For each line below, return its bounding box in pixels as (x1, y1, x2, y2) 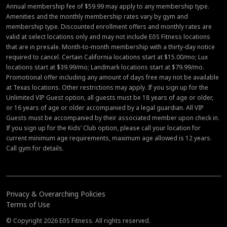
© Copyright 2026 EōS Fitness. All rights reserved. (6, 216, 150, 225)
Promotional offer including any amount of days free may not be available (6, 73, 219, 82)
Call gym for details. (6, 144, 64, 153)
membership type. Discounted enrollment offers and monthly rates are (6, 22, 212, 31)
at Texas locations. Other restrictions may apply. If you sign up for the (6, 83, 208, 92)
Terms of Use (6, 200, 50, 210)
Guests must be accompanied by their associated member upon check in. (6, 113, 219, 123)
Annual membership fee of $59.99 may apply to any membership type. (6, 2, 209, 11)
